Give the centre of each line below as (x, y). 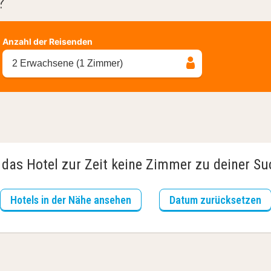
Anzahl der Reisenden (47, 41)
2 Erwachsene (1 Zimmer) (67, 63)
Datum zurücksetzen (215, 200)
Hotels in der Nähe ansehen (70, 200)
